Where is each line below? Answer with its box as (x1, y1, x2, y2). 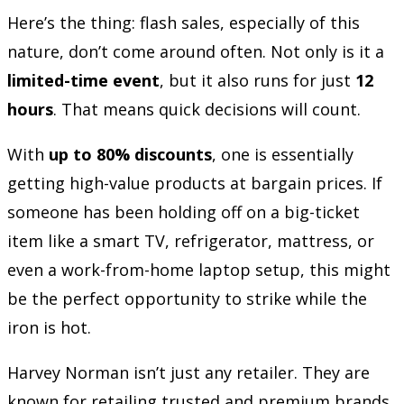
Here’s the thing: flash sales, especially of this (7, 11, 360, 33)
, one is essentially (212, 142, 353, 165)
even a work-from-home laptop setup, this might (7, 258, 390, 280)
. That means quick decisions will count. (53, 97, 361, 120)
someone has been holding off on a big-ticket (7, 200, 360, 223)
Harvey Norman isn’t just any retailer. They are (7, 361, 370, 383)
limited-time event (7, 69, 160, 91)
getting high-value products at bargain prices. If (7, 171, 382, 194)
